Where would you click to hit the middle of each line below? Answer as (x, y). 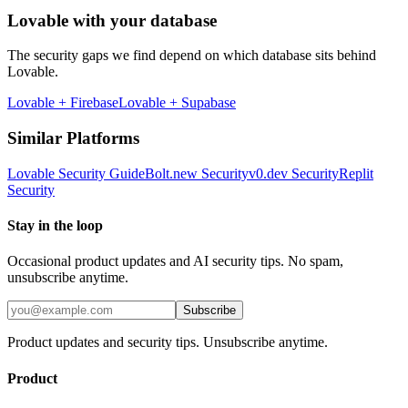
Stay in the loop (55, 226)
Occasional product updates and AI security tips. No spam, (175, 261)
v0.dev (268, 173)
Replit (356, 173)
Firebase (94, 103)
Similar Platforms (73, 138)
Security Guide (100, 173)
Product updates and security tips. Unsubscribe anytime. (168, 342)
